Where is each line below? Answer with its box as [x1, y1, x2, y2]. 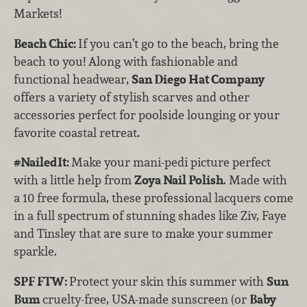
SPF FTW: [14, 273, 69, 289]
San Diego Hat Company [132, 71, 265, 87]
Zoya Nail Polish [134, 172, 223, 188]
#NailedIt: [14, 154, 71, 171]
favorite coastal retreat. [14, 124, 140, 140]
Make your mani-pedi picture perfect [71, 154, 271, 171]
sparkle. [14, 243, 57, 260]
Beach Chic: [14, 35, 78, 51]
